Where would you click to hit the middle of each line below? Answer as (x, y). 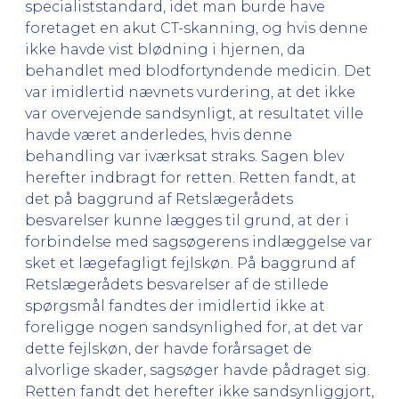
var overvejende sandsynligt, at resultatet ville (194, 113)
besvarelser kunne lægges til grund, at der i (187, 220)
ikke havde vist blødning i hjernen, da (165, 49)
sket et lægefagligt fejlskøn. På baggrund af (190, 263)
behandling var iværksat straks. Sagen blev (184, 156)
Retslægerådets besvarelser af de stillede (177, 284)
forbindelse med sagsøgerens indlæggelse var (199, 241)
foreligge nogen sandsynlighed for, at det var (194, 327)
